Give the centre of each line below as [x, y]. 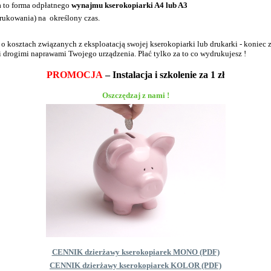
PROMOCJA [76, 74]
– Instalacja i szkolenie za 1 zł [165, 74]
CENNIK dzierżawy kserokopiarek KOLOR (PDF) [135, 265]
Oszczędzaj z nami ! [135, 96]
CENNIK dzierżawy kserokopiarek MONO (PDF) [135, 252]
